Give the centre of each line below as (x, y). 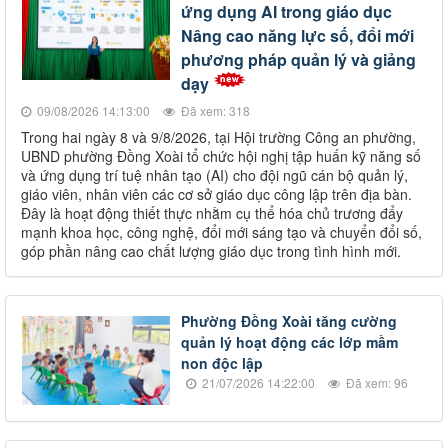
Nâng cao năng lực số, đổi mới (297, 36)
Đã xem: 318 (214, 111)
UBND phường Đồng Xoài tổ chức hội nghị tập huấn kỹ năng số (221, 156)
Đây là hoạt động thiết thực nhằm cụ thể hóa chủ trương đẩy (212, 213)
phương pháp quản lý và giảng (298, 60)
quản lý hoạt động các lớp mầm (289, 342)
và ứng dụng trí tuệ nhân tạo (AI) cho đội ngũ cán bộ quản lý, (214, 175)
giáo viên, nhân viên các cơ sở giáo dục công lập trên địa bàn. (216, 194)
